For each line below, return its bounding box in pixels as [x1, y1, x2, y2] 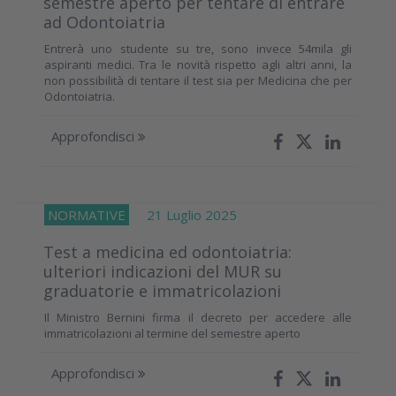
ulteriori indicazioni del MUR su [43, 260, 282, 282]
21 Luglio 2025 [129, 205, 237, 224]
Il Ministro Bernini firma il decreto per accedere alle [44, 308, 352, 325]
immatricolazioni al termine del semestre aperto [44, 324, 301, 341]
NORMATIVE [48, 205, 126, 224]
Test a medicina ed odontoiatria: [43, 240, 292, 263]
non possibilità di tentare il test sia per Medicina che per [44, 72, 352, 88]
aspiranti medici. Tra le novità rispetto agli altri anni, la [44, 56, 352, 72]
